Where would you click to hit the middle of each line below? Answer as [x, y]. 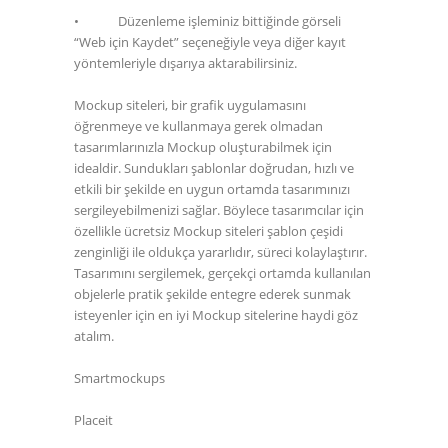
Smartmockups [119, 377]
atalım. [94, 335]
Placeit [93, 419]
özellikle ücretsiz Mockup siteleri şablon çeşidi [208, 230]
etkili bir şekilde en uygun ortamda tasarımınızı [212, 188]
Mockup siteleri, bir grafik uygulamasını [190, 104]
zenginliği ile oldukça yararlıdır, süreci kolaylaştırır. [220, 251]
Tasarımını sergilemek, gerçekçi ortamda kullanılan [222, 272]
